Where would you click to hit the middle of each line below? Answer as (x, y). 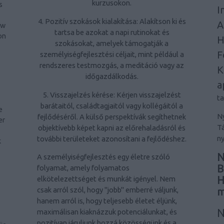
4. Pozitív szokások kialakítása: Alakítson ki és (112, 21)
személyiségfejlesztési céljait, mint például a (112, 54)
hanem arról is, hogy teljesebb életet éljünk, (107, 201)
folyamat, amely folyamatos (83, 168)
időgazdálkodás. (112, 76)
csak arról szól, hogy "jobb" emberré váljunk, (107, 190)
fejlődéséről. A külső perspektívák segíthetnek (112, 116)
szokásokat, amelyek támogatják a (112, 43)
